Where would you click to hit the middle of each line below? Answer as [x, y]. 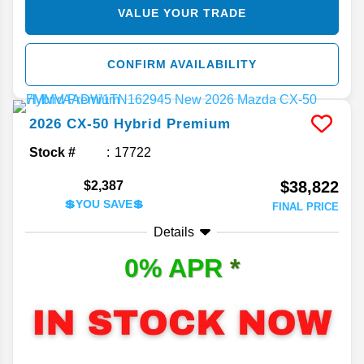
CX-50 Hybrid [114, 123]
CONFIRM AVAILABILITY [182, 64]
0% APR [177, 268]
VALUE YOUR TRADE [182, 13]
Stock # [52, 152]
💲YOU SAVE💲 [104, 204]
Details [174, 232]
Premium [199, 123]
